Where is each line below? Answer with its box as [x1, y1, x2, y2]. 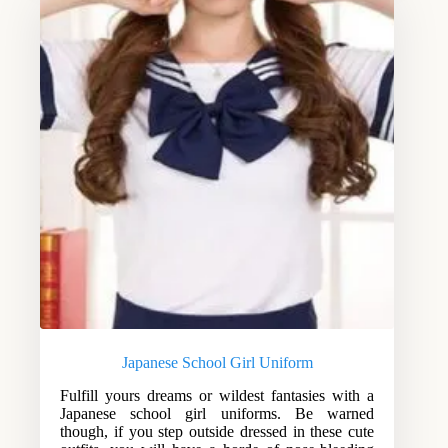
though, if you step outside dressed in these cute [60, 423, 375, 441]
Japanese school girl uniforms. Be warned [60, 405, 375, 423]
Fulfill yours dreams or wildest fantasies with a [60, 387, 375, 405]
